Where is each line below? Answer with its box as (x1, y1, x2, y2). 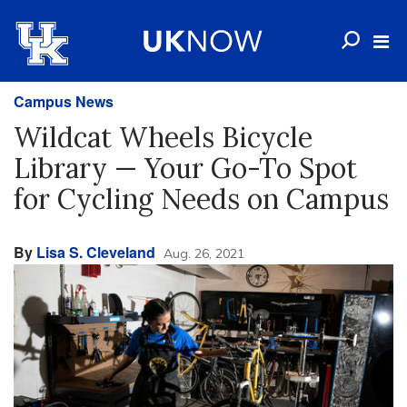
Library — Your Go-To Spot (14, 151, 357, 185)
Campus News (14, 91, 114, 112)
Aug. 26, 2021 (164, 245, 244, 262)
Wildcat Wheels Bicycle (14, 120, 313, 154)
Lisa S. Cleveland (36, 242, 155, 263)
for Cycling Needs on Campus (14, 182, 389, 216)
